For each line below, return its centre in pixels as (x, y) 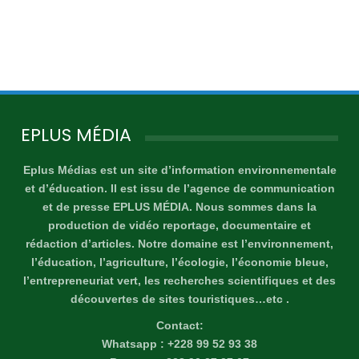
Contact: (179, 326)
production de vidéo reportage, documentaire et (179, 226)
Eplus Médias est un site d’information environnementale (179, 170)
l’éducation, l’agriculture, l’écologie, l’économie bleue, (179, 262)
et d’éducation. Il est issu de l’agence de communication (179, 189)
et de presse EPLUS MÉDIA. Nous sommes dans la (179, 207)
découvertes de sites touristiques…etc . (179, 299)
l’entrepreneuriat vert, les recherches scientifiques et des (179, 281)
